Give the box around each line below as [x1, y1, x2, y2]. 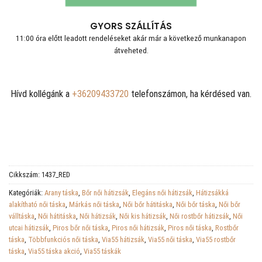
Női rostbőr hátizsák [170, 212, 229, 221]
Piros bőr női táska [53, 223, 108, 233]
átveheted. [113, 46, 149, 56]
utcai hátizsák [9, 223, 49, 233]
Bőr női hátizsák [82, 188, 129, 198]
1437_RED [42, 170, 70, 180]
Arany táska [44, 188, 78, 198]
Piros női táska [168, 223, 212, 233]
